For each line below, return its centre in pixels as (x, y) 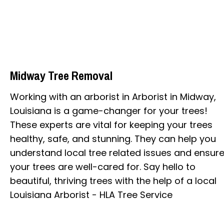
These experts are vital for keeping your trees (111, 124)
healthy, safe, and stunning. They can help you (113, 138)
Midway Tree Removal (61, 75)
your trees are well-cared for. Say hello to (103, 166)
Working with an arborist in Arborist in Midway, (113, 96)
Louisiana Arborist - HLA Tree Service (91, 194)
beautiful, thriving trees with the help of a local (113, 180)
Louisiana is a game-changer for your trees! (109, 110)
